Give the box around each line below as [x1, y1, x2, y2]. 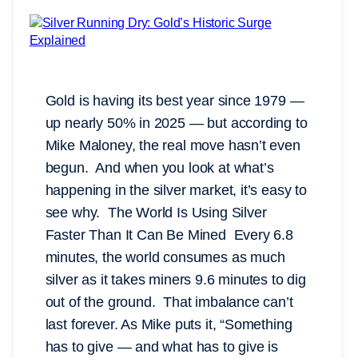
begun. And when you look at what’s [45, 160, 274, 177]
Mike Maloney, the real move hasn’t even [45, 137, 300, 154]
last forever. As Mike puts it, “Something [45, 316, 292, 333]
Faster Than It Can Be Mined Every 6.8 [45, 227, 293, 244]
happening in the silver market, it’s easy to [45, 182, 307, 199]
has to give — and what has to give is [45, 339, 279, 356]
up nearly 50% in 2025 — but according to [45, 115, 308, 132]
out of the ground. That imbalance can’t [45, 294, 293, 311]
